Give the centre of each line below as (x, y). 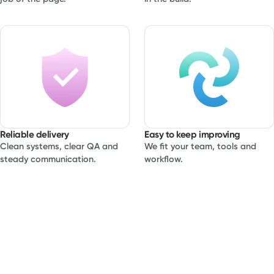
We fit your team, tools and (200, 146)
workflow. (164, 159)
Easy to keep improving (192, 135)
